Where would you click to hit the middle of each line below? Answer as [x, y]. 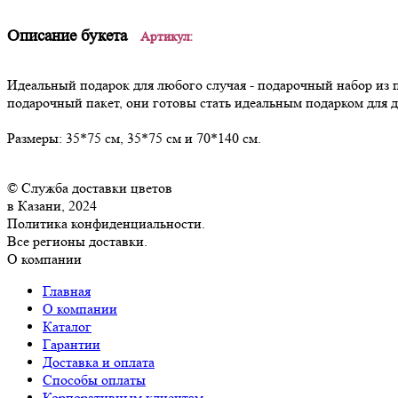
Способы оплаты [94, 380]
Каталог [67, 327]
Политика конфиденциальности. [106, 224]
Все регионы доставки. [77, 242]
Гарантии [72, 345]
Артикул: [167, 36]
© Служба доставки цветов [90, 188]
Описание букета [67, 36]
